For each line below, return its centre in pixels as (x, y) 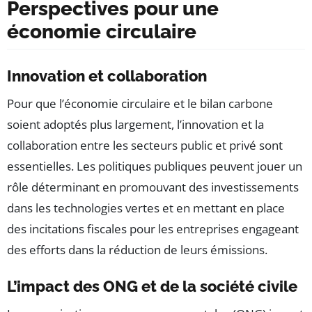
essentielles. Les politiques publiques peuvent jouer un (155, 166)
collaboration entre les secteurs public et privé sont (145, 146)
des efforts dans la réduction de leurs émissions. (137, 250)
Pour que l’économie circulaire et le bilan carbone (140, 104)
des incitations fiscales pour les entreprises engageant (153, 229)
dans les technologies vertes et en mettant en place (146, 208)
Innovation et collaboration (107, 76)
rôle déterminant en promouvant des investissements (153, 187)
